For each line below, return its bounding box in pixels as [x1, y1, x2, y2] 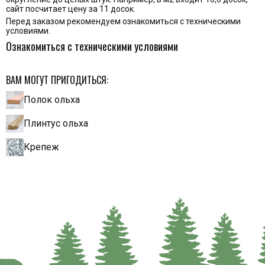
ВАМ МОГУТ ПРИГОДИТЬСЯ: [6, 72, 108, 87]
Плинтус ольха [24, 118, 88, 130]
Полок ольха [24, 94, 80, 106]
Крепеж [24, 141, 59, 153]
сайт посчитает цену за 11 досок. [6, 4, 135, 14]
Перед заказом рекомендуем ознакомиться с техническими [6, 16, 241, 26]
